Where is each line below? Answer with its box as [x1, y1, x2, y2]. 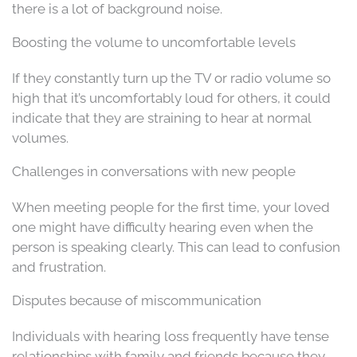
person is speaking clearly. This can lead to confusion [12, 238, 340, 255]
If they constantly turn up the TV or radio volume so [12, 69, 331, 86]
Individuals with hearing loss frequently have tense [12, 328, 329, 344]
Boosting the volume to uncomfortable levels [12, 33, 296, 50]
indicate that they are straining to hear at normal [12, 109, 311, 126]
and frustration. [12, 258, 106, 275]
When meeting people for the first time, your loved [12, 198, 330, 215]
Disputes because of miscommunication [12, 292, 261, 308]
